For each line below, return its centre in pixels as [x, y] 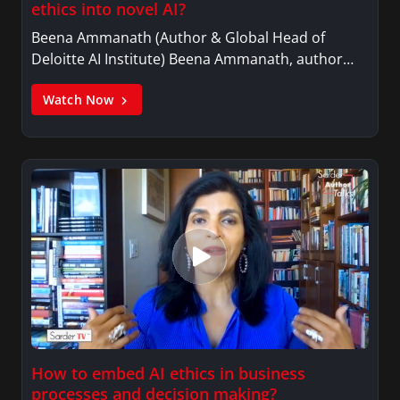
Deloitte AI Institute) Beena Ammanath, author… [192, 58]
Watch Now [80, 99]
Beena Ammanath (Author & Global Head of [178, 37]
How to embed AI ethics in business [168, 374]
